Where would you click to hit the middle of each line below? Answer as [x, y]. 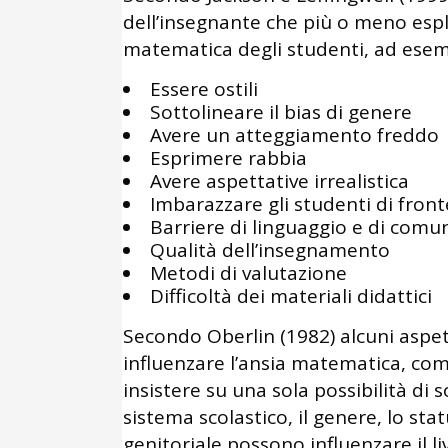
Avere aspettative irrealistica [279, 180]
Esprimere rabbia [228, 157]
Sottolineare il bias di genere [281, 111]
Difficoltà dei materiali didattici [291, 295]
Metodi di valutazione [248, 272]
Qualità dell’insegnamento [270, 249]
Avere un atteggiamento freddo [294, 134]
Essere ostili [204, 88]
